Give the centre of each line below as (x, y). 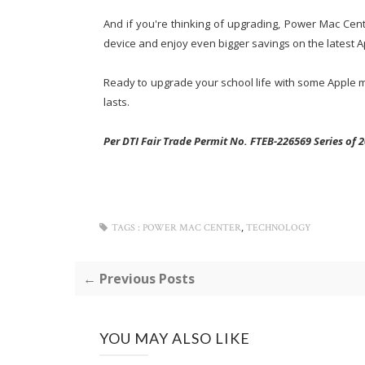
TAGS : (126, 228)
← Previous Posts (139, 279)
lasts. (117, 102)
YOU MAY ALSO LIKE (175, 338)
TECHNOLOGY (279, 228)
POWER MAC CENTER (192, 228)
